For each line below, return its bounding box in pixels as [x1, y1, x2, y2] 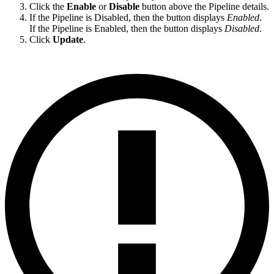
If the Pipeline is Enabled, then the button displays [29, 23, 224, 34]
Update [53, 34, 83, 45]
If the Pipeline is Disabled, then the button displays [29, 12, 227, 23]
